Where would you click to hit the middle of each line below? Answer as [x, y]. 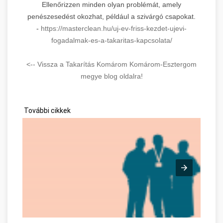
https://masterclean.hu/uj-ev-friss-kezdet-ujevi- [114, 28]
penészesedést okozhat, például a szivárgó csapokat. [111, 16]
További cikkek [47, 110]
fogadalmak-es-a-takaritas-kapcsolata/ [111, 40]
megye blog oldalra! [111, 76]
